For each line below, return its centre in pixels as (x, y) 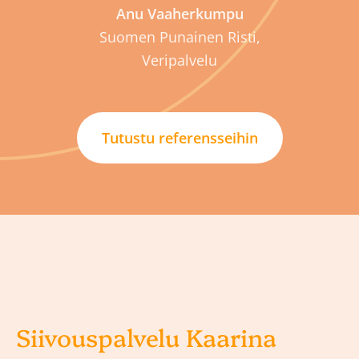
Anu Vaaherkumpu (179, 13)
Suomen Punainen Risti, (179, 36)
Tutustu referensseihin (179, 137)
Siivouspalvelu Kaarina (146, 336)
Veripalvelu (179, 60)
